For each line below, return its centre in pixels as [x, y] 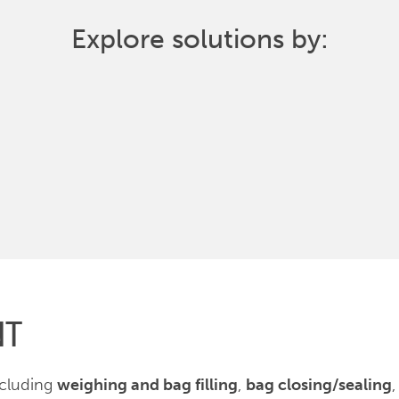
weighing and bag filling [147, 385]
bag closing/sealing [319, 385]
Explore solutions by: [199, 39]
